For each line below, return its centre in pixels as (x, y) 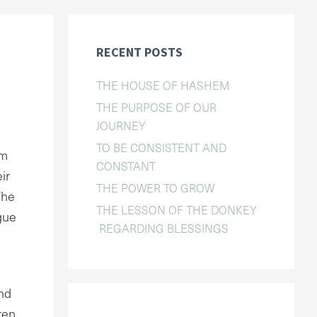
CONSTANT (126, 166)
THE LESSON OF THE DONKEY (177, 209)
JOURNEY (121, 125)
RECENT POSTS (139, 52)
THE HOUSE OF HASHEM (163, 85)
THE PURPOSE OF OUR (156, 107)
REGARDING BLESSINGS (162, 228)
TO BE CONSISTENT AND (161, 147)
